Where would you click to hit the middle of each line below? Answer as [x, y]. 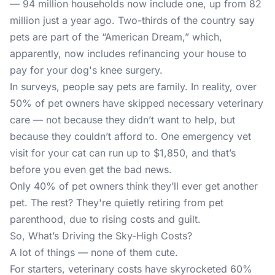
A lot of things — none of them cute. [94, 252]
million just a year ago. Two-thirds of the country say [132, 20]
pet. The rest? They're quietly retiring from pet [117, 203]
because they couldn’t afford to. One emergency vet [130, 136]
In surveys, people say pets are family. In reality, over [133, 87]
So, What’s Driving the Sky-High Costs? [101, 236]
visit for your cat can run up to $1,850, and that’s [123, 153]
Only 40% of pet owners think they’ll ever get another [134, 186]
